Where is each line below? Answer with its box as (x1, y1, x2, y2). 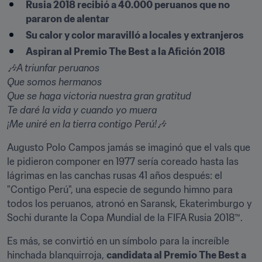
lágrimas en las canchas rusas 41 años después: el (7, 170, 222, 181)
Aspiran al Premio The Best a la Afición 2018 (26, 46, 225, 57)
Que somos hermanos (7, 76, 102, 88)
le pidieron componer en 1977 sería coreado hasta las (7, 156, 239, 167)
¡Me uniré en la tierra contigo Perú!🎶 (7, 118, 166, 130)
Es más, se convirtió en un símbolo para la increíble (7, 235, 229, 247)
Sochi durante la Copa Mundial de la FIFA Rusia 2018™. (7, 212, 243, 223)
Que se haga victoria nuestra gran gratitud (7, 90, 191, 102)
